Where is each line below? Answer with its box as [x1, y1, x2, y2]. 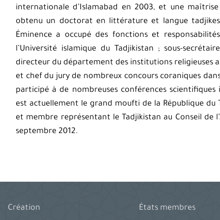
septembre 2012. [15, 127, 78, 136]
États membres [138, 204, 195, 213]
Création [8, 204, 41, 213]
